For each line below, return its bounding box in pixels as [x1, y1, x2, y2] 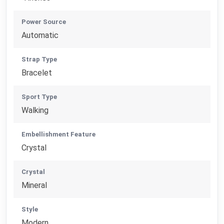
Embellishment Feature [21, 130, 96, 138]
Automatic [21, 30, 59, 40]
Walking [21, 105, 49, 115]
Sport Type [21, 92, 57, 100]
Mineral [21, 180, 47, 190]
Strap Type [21, 55, 57, 63]
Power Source [21, 17, 66, 25]
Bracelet [21, 67, 52, 77]
